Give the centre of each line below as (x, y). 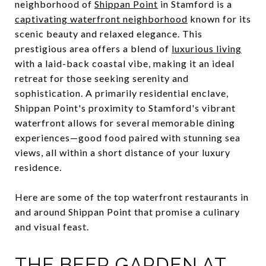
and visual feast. (52, 227)
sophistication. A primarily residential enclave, (122, 93)
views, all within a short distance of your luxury (123, 152)
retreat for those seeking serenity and (102, 78)
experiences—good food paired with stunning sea (128, 137)
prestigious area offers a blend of (93, 48)
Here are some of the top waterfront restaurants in (132, 197)
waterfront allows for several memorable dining (125, 123)
